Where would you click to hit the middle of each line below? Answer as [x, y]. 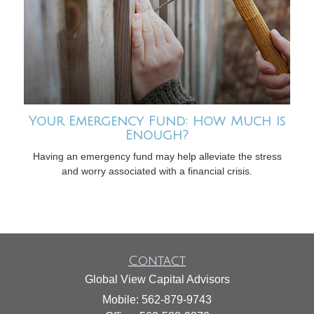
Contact [157, 261]
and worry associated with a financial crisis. [157, 171]
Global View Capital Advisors [157, 280]
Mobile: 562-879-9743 [157, 300]
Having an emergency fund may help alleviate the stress [157, 157]
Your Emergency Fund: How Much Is [157, 122]
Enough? [157, 136]
